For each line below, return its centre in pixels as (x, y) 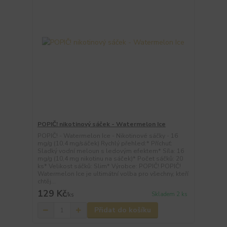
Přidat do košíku (122, 210)
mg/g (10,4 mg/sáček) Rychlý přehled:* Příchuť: (105, 144)
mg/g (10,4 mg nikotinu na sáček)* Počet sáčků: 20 (110, 159)
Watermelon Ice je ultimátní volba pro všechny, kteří (113, 174)
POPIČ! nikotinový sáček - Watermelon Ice (101, 124)
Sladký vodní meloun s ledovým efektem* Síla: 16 (110, 151)
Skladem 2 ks (169, 194)
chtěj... (46, 182)
